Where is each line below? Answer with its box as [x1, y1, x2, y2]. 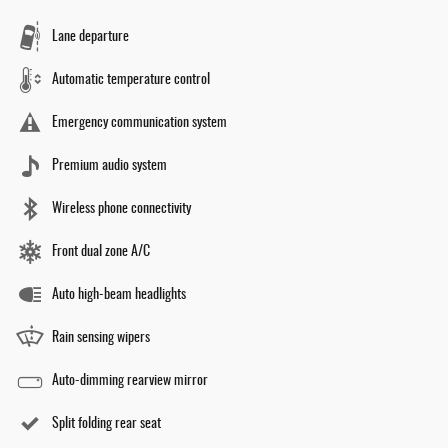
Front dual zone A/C [52, 244, 150, 259]
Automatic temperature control [52, 72, 210, 87]
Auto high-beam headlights [52, 287, 186, 302]
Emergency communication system [52, 115, 227, 130]
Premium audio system [52, 158, 167, 173]
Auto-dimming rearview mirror [52, 373, 208, 388]
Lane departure [52, 29, 129, 44]
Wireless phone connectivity [52, 201, 191, 216]
